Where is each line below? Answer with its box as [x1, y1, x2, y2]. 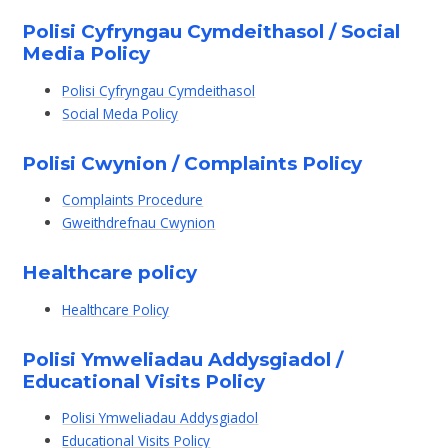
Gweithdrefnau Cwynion [62, 213, 216, 233]
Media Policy [22, 41, 151, 65]
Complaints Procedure [62, 190, 204, 210]
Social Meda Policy [62, 103, 179, 123]
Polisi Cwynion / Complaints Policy [22, 151, 363, 175]
